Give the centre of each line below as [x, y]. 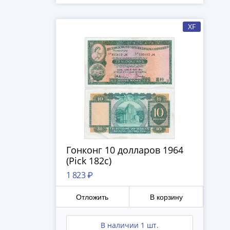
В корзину [166, 197]
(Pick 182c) [100, 161]
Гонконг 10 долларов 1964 [124, 150]
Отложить [92, 197]
